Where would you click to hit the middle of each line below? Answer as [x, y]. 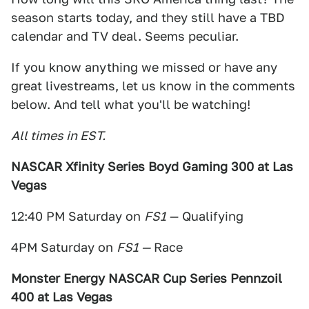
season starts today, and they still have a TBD [148, 18]
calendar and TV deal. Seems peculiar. [125, 36]
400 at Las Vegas [62, 297]
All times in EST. [58, 136]
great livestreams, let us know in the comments [153, 86]
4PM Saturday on [64, 247]
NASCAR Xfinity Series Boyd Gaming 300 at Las [152, 167]
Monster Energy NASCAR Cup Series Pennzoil [147, 278]
